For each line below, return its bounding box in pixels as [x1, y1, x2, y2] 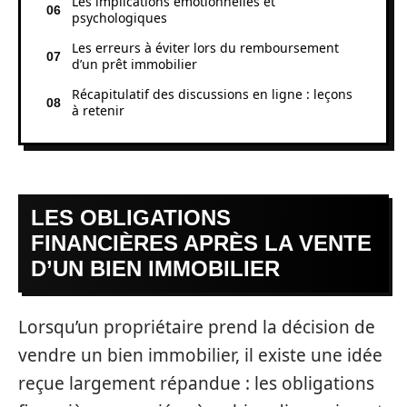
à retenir [72, 101, 124, 119]
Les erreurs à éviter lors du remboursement [72, 38, 339, 56]
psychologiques [72, 8, 167, 26]
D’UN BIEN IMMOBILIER [31, 256, 280, 281]
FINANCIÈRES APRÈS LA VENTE [31, 231, 372, 255]
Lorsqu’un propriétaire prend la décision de [18, 314, 375, 339]
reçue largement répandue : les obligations [18, 371, 374, 395]
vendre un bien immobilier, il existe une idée [18, 342, 382, 367]
